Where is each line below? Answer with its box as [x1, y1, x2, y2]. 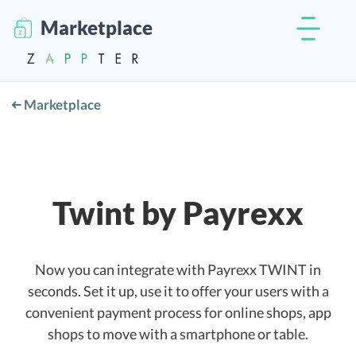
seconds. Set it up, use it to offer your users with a [27, 281, 329, 300]
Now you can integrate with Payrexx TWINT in [35, 260, 321, 278]
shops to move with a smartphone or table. [48, 324, 308, 342]
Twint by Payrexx [52, 193, 304, 232]
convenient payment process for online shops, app [25, 303, 331, 321]
